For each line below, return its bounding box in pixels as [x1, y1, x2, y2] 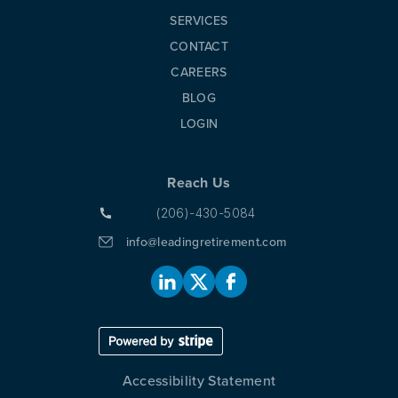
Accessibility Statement [122, 370, 276, 391]
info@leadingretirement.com [125, 233, 287, 251]
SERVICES [170, 12, 228, 30]
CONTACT [169, 37, 229, 56]
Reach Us [167, 172, 231, 193]
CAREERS [171, 63, 227, 82]
